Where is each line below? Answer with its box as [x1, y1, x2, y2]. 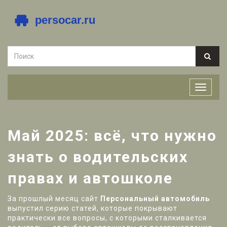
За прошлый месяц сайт [8, 195, 100, 203]
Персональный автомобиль [100, 195, 210, 203]
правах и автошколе [8, 169, 173, 187]
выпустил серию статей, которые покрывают [8, 204, 177, 212]
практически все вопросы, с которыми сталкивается [8, 214, 207, 222]
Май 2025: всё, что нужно [8, 127, 217, 144]
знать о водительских [8, 148, 188, 166]
